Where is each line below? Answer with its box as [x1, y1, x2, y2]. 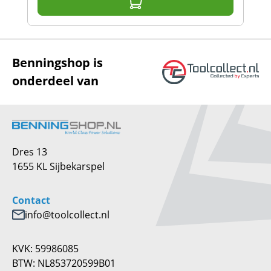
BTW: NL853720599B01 [12, 256, 116, 270]
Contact [12, 194, 50, 207]
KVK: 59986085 [12, 242, 79, 255]
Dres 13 [12, 145, 47, 158]
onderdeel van [12, 73, 99, 89]
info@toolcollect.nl [25, 208, 109, 221]
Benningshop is [12, 54, 103, 71]
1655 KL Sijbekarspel [12, 160, 105, 173]
